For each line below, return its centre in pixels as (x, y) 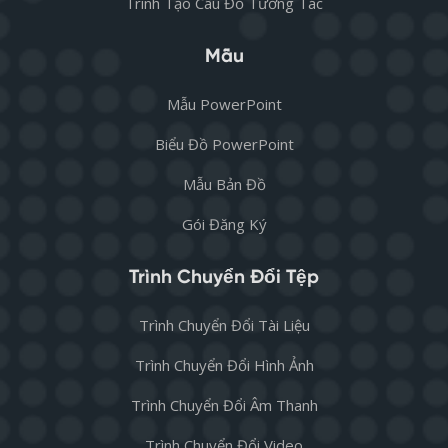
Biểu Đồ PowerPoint (224, 144)
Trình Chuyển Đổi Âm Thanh (224, 405)
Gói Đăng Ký (224, 224)
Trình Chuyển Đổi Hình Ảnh (224, 365)
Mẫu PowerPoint (224, 104)
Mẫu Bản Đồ (224, 184)
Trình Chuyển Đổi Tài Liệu (224, 325)
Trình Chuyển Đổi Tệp (224, 277)
